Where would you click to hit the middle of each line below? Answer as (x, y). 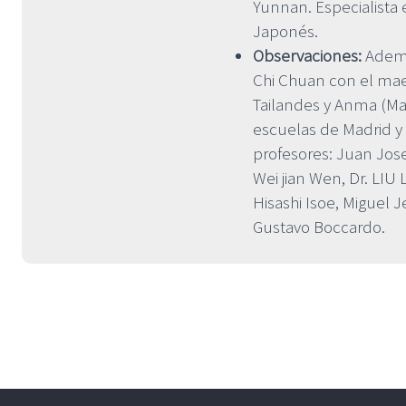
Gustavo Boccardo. (319, 226)
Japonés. (285, 30)
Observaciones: (307, 55)
